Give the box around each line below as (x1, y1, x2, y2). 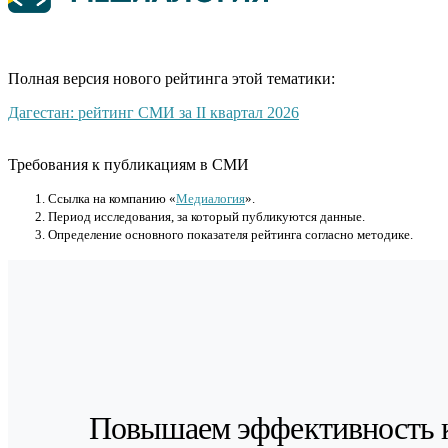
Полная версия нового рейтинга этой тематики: (8, 69, 335, 87)
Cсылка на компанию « (48, 190, 176, 206)
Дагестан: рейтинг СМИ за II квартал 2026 (8, 103, 299, 121)
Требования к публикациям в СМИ (8, 155, 249, 173)
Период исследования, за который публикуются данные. (48, 208, 365, 224)
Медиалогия (176, 190, 245, 206)
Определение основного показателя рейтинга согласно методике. (48, 226, 413, 242)
